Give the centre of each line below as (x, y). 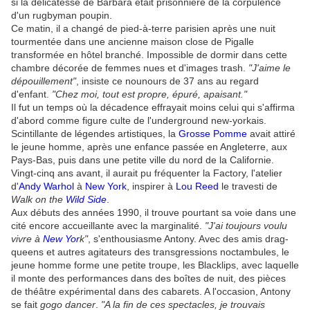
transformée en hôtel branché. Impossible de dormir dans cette (149, 55)
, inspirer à (151, 186)
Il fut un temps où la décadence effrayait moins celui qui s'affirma (153, 108)
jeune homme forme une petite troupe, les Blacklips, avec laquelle (155, 265)
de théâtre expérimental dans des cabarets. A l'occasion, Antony (151, 292)
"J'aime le (270, 68)
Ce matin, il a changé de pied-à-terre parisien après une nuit (143, 29)
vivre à (27, 239)
